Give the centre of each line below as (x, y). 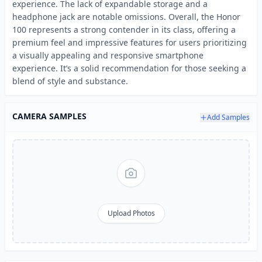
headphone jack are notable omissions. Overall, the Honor (126, 17)
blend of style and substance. (70, 81)
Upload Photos (131, 213)
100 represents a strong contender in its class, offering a (124, 30)
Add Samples (228, 117)
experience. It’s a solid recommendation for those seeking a (129, 68)
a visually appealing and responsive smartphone (108, 55)
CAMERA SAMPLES (49, 116)
